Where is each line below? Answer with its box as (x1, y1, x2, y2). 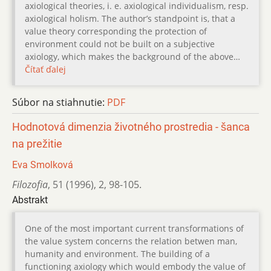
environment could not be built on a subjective (25, 38, 215, 50)
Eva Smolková (12, 158, 73, 171)
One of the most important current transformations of (25, 222, 244, 234)
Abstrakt (12, 194, 48, 206)
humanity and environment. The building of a (25, 247, 210, 260)
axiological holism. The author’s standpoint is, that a (25, 12, 235, 24)
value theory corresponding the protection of (25, 25, 207, 37)
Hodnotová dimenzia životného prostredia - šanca (12, 120, 250, 133)
